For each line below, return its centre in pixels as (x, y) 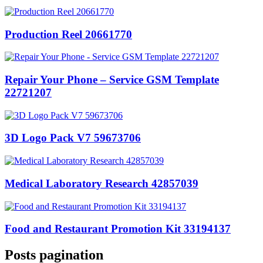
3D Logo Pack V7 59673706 (73, 138)
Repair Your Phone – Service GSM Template (112, 80)
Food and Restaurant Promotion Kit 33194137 (118, 229)
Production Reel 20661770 (68, 34)
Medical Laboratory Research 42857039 (102, 183)
